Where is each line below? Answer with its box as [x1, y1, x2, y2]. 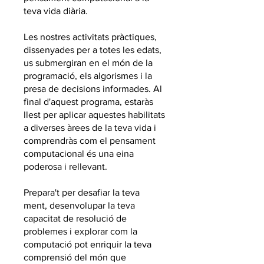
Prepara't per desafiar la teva [24, 187, 140, 197]
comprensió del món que [24, 252, 126, 262]
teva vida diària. [24, 6, 88, 16]
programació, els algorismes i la [24, 71, 152, 81]
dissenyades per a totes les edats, [24, 45, 161, 55]
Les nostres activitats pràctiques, [24, 32, 157, 42]
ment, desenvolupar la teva [24, 200, 135, 210]
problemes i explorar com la [24, 226, 137, 236]
